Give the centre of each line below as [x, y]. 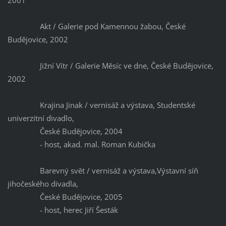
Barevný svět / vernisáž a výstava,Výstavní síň [103, 171]
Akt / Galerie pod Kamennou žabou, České [96, 26]
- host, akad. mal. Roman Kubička [81, 145]
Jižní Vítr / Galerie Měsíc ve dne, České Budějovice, [110, 66]
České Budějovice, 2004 [67, 131]
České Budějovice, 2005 [65, 197]
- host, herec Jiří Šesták [63, 210]
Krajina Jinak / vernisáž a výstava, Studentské [101, 105]
